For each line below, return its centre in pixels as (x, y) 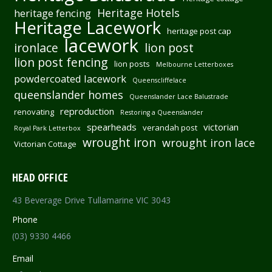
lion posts (132, 64)
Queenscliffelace (159, 80)
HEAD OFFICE (40, 177)
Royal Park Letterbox (47, 128)
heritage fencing (53, 13)
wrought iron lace (209, 143)
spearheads (112, 127)
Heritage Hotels (138, 13)
